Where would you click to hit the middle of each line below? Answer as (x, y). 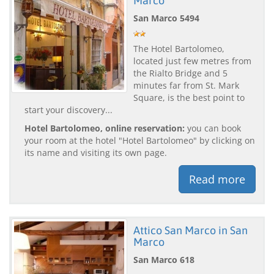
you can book (213, 128)
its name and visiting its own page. (96, 152)
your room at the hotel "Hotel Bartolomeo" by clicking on (140, 140)
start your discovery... (68, 109)
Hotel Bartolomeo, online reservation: (105, 128)
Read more (217, 179)
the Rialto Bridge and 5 (180, 73)
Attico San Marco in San (191, 230)
